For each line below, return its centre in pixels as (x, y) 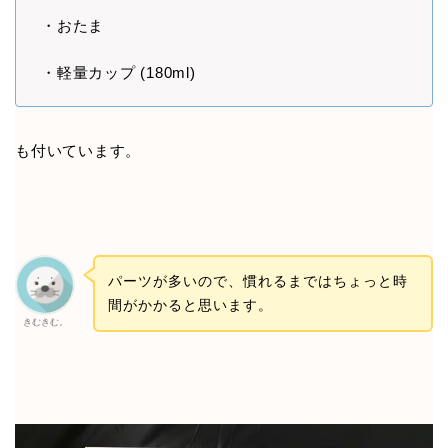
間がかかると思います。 (190, 305)
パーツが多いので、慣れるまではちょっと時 (257, 281)
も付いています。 (78, 150)
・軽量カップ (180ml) (118, 72)
